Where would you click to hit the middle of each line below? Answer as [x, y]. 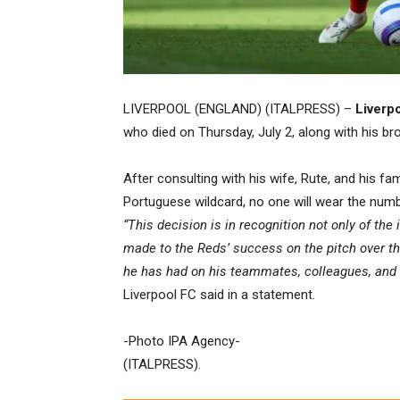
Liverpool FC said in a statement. [219, 295]
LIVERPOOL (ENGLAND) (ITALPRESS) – [239, 109]
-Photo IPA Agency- [182, 341]
